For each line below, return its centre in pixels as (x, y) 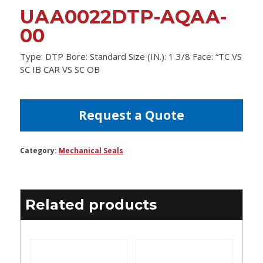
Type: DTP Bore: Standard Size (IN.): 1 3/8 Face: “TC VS (131, 57)
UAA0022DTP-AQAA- (123, 17)
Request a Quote (131, 115)
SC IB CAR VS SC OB (60, 70)
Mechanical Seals (91, 151)
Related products (91, 205)
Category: (39, 151)
